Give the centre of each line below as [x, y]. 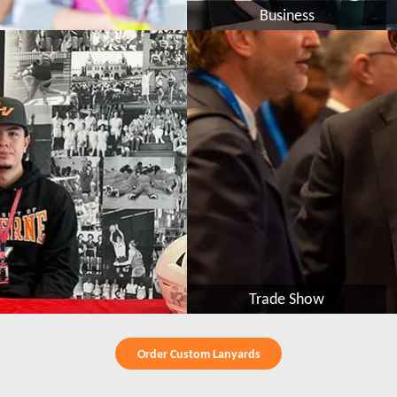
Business [287, 16]
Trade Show [287, 299]
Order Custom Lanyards [198, 354]
